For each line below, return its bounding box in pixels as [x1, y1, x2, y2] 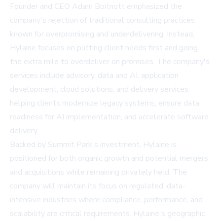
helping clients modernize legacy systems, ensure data [10, 98, 199, 109]
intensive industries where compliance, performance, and [10, 194, 203, 206]
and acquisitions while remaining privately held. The [10, 167, 187, 178]
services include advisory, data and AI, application [10, 70, 179, 81]
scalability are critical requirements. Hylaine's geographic [10, 208, 205, 220]
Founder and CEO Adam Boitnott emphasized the [10, 1, 182, 12]
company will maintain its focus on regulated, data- [10, 181, 185, 192]
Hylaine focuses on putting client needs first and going [10, 42, 198, 54]
